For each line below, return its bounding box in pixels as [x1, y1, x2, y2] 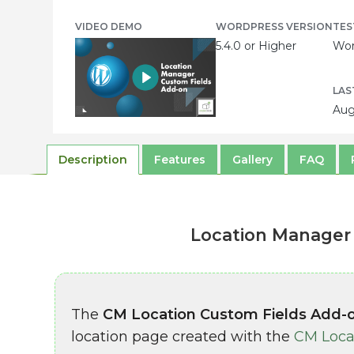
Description [58, 153, 128, 167]
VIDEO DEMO [75, 21, 143, 32]
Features [154, 153, 206, 167]
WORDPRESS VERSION [216, 21, 333, 32]
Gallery [232, 153, 273, 167]
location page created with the [71, 328, 295, 345]
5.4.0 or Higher [216, 39, 297, 53]
